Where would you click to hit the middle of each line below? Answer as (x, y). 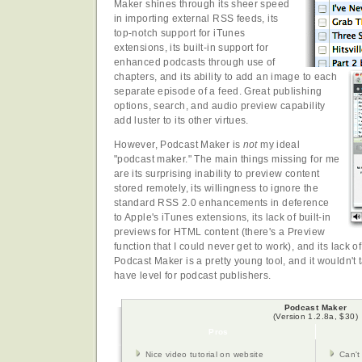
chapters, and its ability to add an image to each (226, 77)
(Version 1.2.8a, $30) (316, 317)
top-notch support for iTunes (180, 34)
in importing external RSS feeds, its (196, 19)
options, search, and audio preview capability (220, 106)
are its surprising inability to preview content (217, 174)
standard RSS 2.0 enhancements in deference (222, 203)
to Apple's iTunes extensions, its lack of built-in (223, 218)
